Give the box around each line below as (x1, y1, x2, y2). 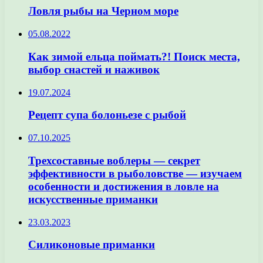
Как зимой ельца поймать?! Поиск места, (28, 50, 240, 63)
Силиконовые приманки (28, 238, 155, 251)
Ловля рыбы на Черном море (28, 5, 178, 18)
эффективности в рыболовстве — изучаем (28, 167, 242, 180)
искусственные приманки (28, 193, 158, 205)
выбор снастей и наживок (28, 63, 160, 76)
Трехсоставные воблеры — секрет (28, 154, 200, 167)
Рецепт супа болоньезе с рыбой (28, 109, 186, 122)
